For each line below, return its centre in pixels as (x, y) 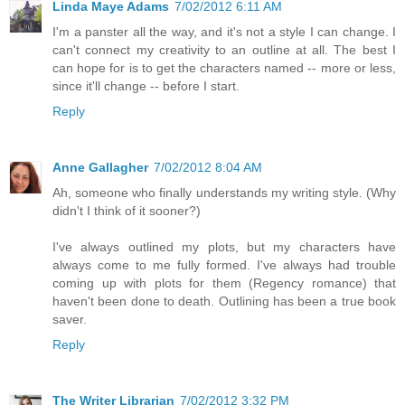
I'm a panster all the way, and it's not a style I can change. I (224, 31)
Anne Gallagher (100, 167)
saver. (70, 319)
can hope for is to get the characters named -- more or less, (224, 67)
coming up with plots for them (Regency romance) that (224, 283)
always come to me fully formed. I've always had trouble (224, 264)
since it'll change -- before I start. (146, 85)
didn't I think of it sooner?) (127, 210)
